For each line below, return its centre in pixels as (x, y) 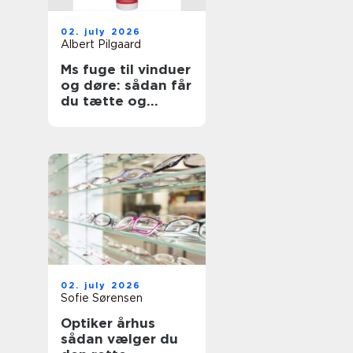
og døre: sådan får (126, 85)
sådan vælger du (119, 339)
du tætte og (104, 101)
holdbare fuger (113, 117)
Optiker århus (108, 323)
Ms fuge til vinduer (126, 69)
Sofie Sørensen (102, 298)
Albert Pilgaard (101, 44)
